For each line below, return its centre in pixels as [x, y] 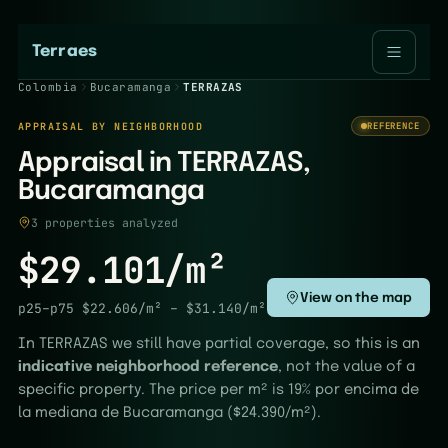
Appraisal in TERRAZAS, [164, 163]
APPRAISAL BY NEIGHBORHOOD [110, 126]
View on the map [356, 297]
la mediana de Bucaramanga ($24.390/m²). [169, 413]
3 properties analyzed [104, 222]
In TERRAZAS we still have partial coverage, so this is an [219, 344]
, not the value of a [346, 367]
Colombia [48, 87]
